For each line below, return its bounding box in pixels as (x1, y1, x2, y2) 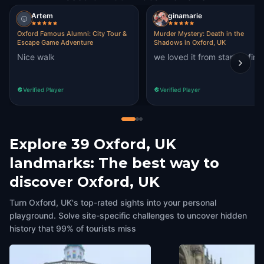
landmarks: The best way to (9, 154, 219, 171)
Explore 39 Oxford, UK (9, 136, 176, 153)
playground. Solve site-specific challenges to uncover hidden (9, 210, 247, 220)
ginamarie (168, 11, 202, 20)
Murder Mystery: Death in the (154, 29, 244, 38)
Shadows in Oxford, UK (154, 38, 226, 47)
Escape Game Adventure (17, 38, 93, 47)
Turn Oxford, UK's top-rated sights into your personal (9, 197, 216, 207)
